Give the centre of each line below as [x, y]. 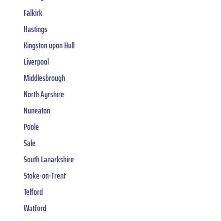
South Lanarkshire [49, 159]
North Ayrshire [44, 94]
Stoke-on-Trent [45, 175]
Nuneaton [37, 110]
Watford [35, 208]
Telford [33, 192]
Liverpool [36, 61]
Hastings [36, 29]
